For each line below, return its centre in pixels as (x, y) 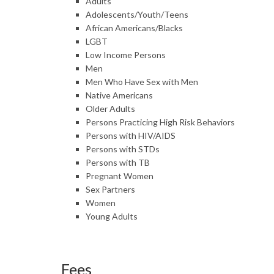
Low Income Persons (126, 55)
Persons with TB (118, 162)
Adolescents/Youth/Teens (137, 14)
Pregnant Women (120, 176)
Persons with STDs (123, 149)
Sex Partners (110, 189)
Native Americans (119, 95)
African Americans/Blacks (134, 28)
